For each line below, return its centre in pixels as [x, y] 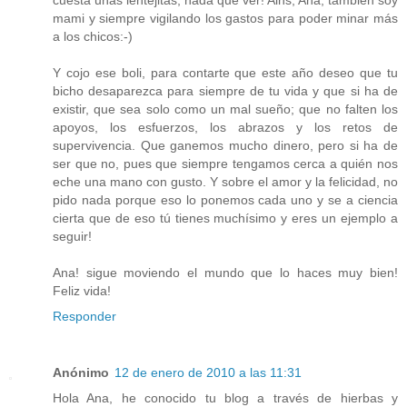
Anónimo [81, 373]
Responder [84, 317]
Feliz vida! [82, 291]
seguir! [72, 237]
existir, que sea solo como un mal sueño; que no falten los [225, 109]
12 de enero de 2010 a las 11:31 [208, 373]
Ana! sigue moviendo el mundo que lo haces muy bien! [225, 273]
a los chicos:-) [93, 37]
